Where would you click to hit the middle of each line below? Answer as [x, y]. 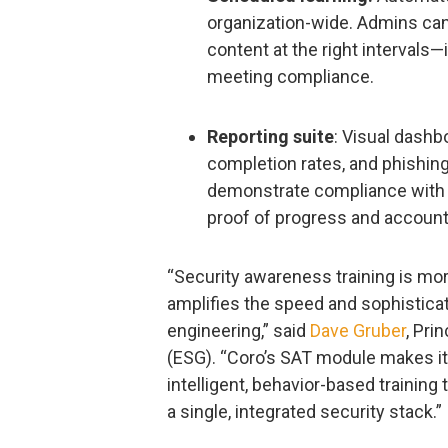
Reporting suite [270, 136]
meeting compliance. [290, 77]
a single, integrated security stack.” [304, 412]
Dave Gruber [358, 331]
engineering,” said [238, 331]
